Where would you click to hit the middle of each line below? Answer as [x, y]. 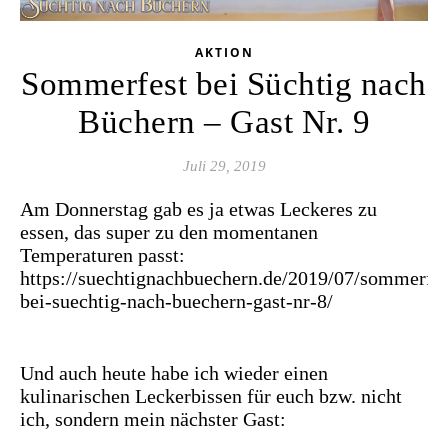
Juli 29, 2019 [224, 166]
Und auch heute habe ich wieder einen [174, 373]
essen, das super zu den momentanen [169, 232]
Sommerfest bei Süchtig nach [224, 84]
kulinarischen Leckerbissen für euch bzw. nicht [211, 396]
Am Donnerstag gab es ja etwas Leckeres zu [198, 209]
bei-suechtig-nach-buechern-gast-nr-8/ [176, 301]
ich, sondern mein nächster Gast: [153, 419]
